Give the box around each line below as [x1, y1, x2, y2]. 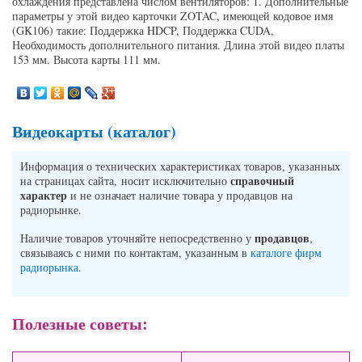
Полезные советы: [12, 311, 148, 335]
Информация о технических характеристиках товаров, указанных [20, 158, 340, 175]
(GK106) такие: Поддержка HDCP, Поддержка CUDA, [12, 23, 274, 39]
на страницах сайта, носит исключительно [20, 173, 230, 189]
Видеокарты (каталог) [12, 120, 176, 144]
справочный [230, 172, 294, 190]
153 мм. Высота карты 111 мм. [12, 52, 161, 68]
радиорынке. [20, 202, 82, 218]
